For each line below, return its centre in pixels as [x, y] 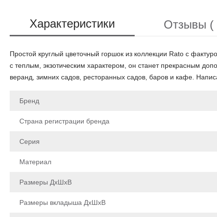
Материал [35, 162]
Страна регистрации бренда [64, 121]
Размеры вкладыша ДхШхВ [62, 202]
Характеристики [72, 23]
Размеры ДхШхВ [46, 182]
